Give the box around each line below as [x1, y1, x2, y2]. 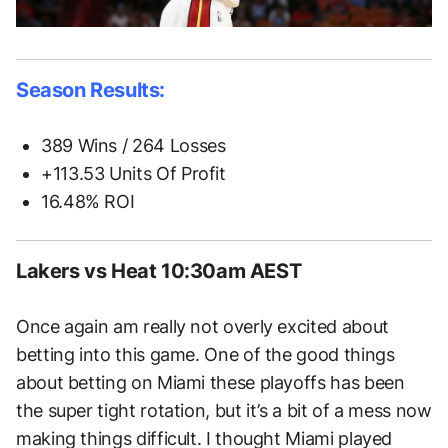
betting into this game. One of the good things [16, 343, 395, 365]
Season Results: [16, 77, 165, 102]
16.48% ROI [41, 190, 135, 212]
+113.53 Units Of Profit [41, 162, 226, 184]
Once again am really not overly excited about [16, 315, 389, 337]
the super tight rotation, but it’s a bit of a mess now [16, 399, 432, 421]
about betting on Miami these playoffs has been [16, 371, 405, 393]
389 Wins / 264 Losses [41, 134, 226, 156]
